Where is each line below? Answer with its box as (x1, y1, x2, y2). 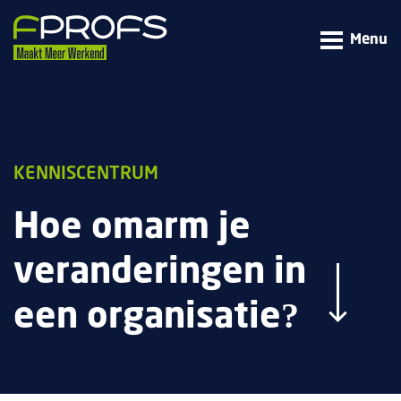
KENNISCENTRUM (13, 166, 158, 183)
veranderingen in (13, 255, 306, 290)
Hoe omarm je (13, 210, 251, 245)
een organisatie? (13, 300, 299, 335)
